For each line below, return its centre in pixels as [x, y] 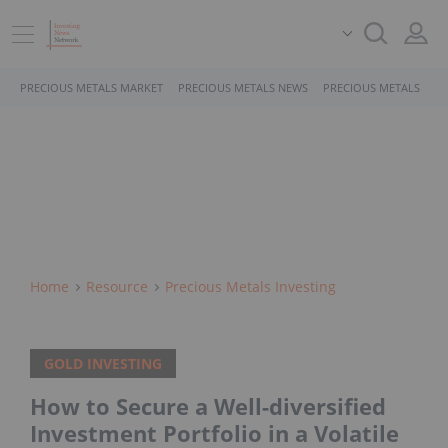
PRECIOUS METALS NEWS [243, 87]
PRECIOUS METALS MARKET [91, 87]
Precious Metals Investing [250, 286]
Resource [117, 286]
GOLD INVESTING [103, 364]
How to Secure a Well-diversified [208, 406]
